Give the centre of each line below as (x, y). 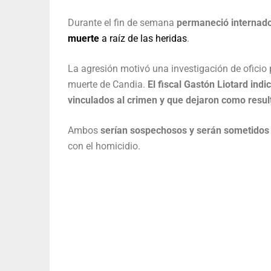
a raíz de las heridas (143, 39)
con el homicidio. (104, 146)
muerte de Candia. (108, 85)
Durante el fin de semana (122, 23)
